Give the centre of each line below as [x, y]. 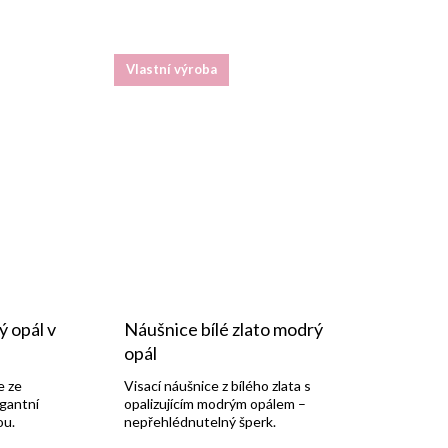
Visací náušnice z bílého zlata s [217, 385]
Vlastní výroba [171, 69]
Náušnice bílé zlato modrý [223, 328]
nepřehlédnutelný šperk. [199, 421]
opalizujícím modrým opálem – [214, 403]
